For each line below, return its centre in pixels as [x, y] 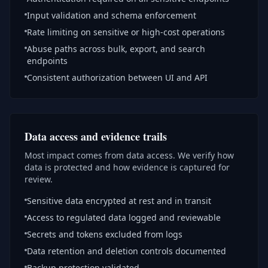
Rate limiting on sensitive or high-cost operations [126, 32]
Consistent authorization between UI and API [117, 77]
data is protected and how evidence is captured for [127, 167]
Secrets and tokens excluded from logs [105, 234]
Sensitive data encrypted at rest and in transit [119, 201]
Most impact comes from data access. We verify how [129, 155]
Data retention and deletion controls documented [127, 251]
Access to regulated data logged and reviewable [124, 217]
